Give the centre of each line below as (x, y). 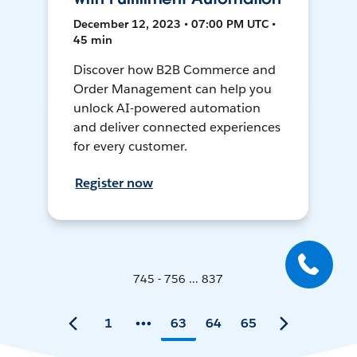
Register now (114, 183)
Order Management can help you (173, 89)
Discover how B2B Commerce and (175, 70)
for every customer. (131, 147)
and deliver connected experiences (177, 127)
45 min (93, 40)
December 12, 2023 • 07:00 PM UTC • (175, 24)
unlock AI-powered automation (167, 108)
